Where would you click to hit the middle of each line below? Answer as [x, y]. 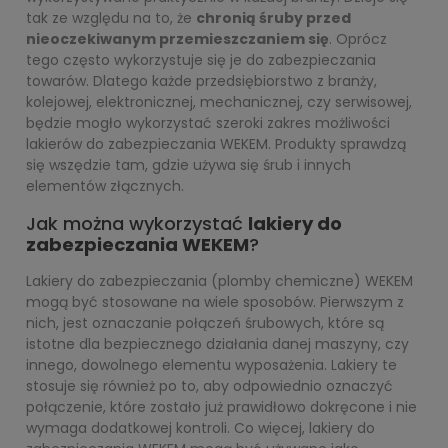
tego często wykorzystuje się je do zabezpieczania [201, 60]
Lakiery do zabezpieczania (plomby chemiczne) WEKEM [219, 281]
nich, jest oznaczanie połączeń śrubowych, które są [205, 323]
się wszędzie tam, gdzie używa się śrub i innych [188, 165]
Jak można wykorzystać [137, 223]
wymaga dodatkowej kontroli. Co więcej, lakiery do [200, 428]
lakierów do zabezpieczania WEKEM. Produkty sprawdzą [216, 144]
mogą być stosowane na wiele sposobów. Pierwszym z [215, 302]
